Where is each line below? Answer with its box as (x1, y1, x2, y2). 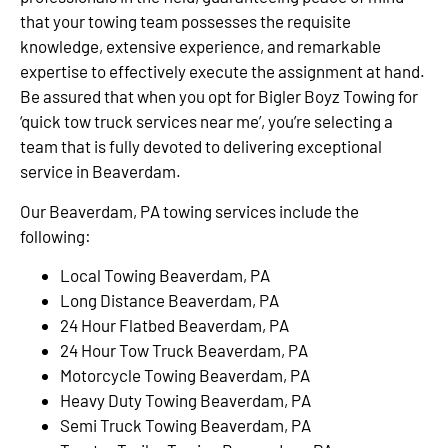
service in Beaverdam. (20, 161, 181, 182)
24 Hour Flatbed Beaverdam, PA (60, 315, 289, 336)
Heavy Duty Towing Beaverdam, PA (60, 390, 311, 411)
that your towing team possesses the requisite (20, 11, 351, 32)
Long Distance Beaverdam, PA (60, 290, 279, 311)
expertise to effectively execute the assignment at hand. (20, 61, 425, 82)
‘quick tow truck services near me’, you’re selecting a (20, 111, 393, 132)
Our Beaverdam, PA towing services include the (20, 200, 359, 221)
